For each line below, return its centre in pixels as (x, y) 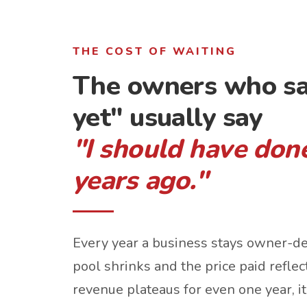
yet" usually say (168, 118)
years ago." (140, 181)
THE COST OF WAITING (155, 51)
